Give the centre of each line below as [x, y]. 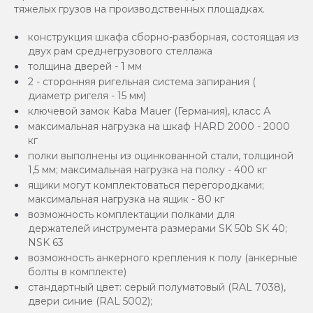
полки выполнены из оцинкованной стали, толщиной [161, 156]
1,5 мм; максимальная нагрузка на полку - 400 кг [147, 170]
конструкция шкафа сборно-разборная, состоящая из [163, 37]
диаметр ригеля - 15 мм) [87, 96]
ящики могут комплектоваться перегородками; [146, 185]
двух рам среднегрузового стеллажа [120, 51]
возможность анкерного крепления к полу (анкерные [163, 258]
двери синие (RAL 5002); [90, 301]
